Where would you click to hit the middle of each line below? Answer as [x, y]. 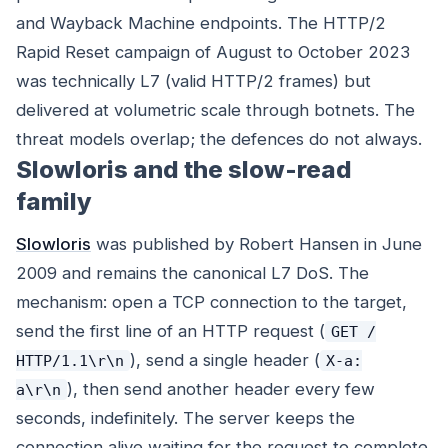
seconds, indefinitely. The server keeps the [185, 418]
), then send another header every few [220, 389]
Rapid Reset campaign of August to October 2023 [213, 52]
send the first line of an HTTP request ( [170, 331]
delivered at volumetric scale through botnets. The [215, 110]
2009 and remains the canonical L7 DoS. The [192, 273]
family [54, 202]
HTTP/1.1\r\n [70, 361]
